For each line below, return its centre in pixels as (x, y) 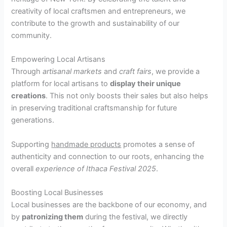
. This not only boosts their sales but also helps (127, 96)
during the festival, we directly (136, 217)
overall (24, 168)
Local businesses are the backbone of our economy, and (109, 204)
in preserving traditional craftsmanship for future (94, 108)
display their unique (146, 84)
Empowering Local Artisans (59, 60)
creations (29, 96)
